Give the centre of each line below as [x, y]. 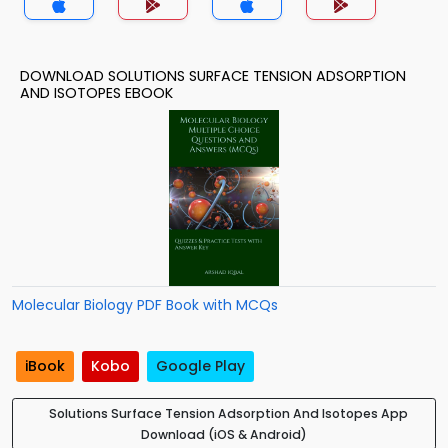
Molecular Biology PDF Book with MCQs [145, 305]
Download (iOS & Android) [224, 435]
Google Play [200, 366]
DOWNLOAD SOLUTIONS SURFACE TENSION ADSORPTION [213, 76]
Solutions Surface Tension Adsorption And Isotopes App [228, 414]
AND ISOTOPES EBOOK [96, 93]
